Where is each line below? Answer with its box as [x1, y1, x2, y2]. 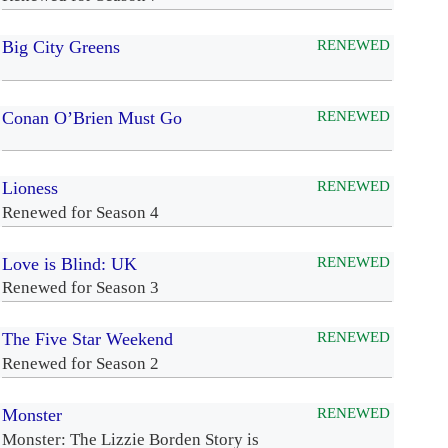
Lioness [2, 178, 58, 199]
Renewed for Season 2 [2, 354, 159, 374]
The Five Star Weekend [2, 329, 173, 350]
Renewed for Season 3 [2, 278, 159, 298]
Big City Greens [2, 37, 120, 58]
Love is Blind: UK [2, 253, 137, 274]
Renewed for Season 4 [2, 202, 159, 222]
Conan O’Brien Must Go [2, 107, 182, 128]
